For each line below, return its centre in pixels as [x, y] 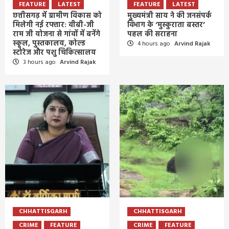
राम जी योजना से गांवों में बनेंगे [56, 34]
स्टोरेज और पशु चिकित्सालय [54, 53]
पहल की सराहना [152, 34]
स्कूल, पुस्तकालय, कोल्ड [49, 43]
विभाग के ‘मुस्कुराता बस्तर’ [166, 25]
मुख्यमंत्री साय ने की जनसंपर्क [169, 16]
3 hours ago [39, 62]
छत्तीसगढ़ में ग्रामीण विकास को [57, 16]
